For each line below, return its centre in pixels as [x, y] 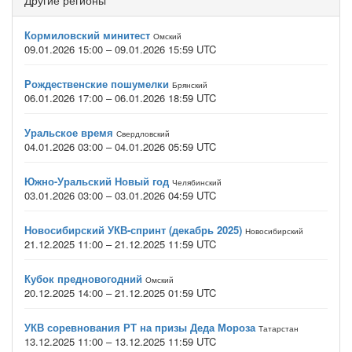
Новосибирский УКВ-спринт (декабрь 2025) [133, 230]
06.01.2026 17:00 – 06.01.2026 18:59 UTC [120, 98]
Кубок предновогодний [83, 279]
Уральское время [69, 132]
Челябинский [197, 182]
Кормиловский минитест [87, 35]
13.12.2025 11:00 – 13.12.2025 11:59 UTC [120, 341]
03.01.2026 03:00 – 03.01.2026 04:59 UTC [120, 195]
